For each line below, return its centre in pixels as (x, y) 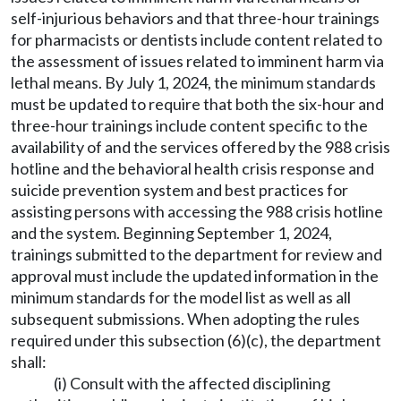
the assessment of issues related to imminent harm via (197, 61)
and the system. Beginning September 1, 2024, (171, 233)
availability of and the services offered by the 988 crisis (200, 147)
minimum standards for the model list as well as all (181, 297)
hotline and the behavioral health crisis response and (192, 168)
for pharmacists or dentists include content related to (196, 39)
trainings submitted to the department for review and (196, 254)
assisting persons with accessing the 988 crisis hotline (197, 211)
